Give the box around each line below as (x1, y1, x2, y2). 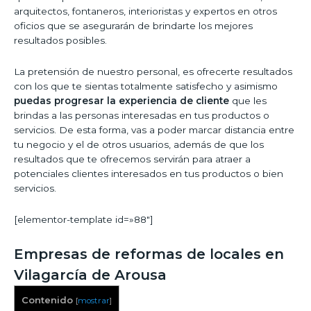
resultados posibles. (14, 35, 107, 47)
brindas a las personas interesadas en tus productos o (14, 110, 269, 121)
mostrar (78, 296, 110, 306)
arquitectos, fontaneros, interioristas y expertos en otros (14, 6, 277, 17)
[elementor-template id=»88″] (14, 214, 153, 226)
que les (229, 95, 267, 107)
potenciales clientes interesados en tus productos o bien (14, 168, 283, 180)
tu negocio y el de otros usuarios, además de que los (14, 139, 264, 151)
